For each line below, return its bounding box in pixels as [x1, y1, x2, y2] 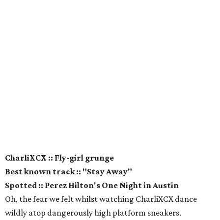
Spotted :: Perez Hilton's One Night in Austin [5, 180, 179, 190]
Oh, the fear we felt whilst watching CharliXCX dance [5, 193, 197, 204]
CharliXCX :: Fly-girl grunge [5, 152, 114, 163]
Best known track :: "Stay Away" [5, 166, 132, 176]
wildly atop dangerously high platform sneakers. [5, 207, 181, 218]
